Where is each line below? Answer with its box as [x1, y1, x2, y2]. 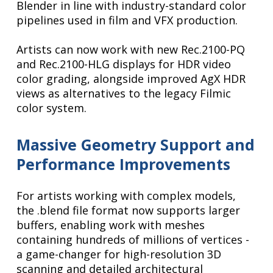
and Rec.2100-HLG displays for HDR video [16, 57, 232, 72]
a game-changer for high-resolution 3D [16, 247, 222, 262]
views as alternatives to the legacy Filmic [16, 86, 232, 101]
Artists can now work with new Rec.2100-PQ [16, 42, 246, 57]
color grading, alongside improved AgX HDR [16, 71, 246, 87]
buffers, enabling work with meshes [16, 218, 205, 233]
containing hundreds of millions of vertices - [16, 232, 250, 247]
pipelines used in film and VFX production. [16, 13, 238, 28]
